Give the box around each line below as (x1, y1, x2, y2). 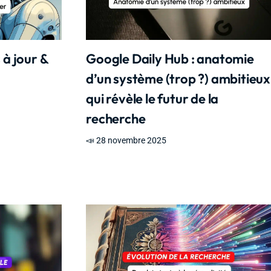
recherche (86, 110, 146, 128)
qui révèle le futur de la (86, 90, 219, 108)
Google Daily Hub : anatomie (86, 50, 254, 68)
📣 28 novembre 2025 (86, 135, 167, 146)
